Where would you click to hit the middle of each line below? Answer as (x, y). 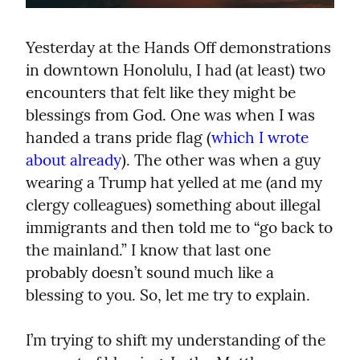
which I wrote (260, 138)
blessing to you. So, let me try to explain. (168, 295)
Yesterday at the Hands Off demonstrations (178, 48)
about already (74, 160)
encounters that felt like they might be (161, 93)
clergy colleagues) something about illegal (173, 205)
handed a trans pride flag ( (119, 138)
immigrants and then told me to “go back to (179, 228)
